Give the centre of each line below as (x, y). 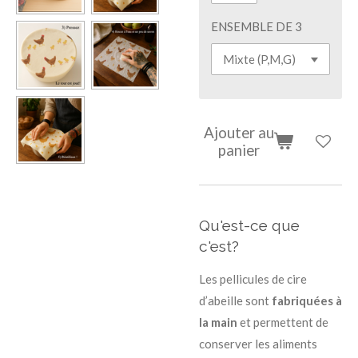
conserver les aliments (258, 344)
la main (218, 322)
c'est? (219, 247)
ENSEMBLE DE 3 (257, 26)
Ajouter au (239, 133)
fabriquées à (307, 301)
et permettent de (283, 322)
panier (239, 150)
